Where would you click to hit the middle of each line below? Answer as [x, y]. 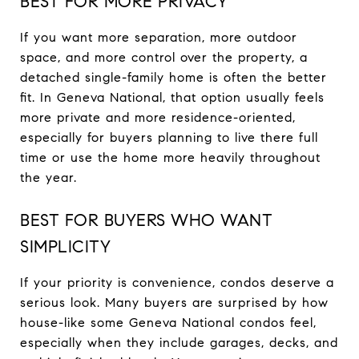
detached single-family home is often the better [173, 77]
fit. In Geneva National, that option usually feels [172, 97]
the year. [48, 177]
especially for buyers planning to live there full [169, 137]
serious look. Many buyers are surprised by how [174, 302]
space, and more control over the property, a [164, 57]
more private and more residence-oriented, [158, 117]
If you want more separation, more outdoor [159, 37]
